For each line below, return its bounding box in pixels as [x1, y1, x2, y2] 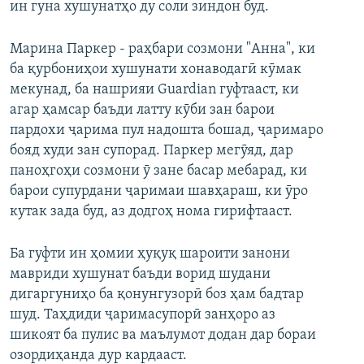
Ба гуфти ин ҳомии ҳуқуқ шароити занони [10, 246, 290, 262]
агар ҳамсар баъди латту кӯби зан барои [10, 102, 275, 119]
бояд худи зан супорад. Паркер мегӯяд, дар [10, 143, 293, 159]
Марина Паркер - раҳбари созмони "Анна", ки [10, 41, 315, 58]
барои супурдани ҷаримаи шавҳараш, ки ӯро [10, 184, 308, 200]
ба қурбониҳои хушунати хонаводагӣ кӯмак [10, 62, 301, 78]
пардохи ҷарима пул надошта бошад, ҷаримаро [10, 123, 323, 139]
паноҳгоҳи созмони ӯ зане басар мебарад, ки [10, 163, 307, 180]
